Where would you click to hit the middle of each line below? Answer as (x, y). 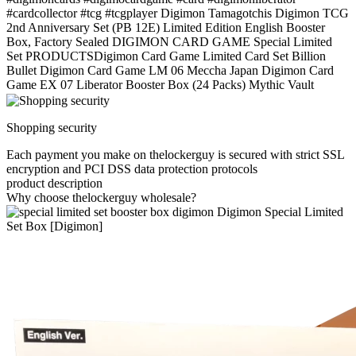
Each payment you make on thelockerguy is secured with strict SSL (175, 155)
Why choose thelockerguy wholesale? (101, 198)
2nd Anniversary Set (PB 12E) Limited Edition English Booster (166, 28)
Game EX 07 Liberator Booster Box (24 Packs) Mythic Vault (160, 85)
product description (54, 184)
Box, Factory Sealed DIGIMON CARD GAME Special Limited (169, 42)
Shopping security (52, 128)
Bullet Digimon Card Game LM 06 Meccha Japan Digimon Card (170, 71)
